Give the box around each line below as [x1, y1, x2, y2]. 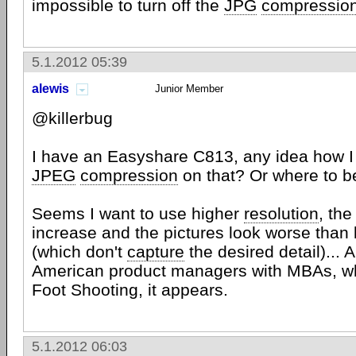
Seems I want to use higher [32, 204, 244, 222]
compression [80, 166, 178, 184]
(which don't [32, 242, 127, 261]
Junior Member [155, 83, 223, 95]
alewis [32, 82, 69, 95]
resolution [244, 204, 319, 222]
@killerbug [32, 109, 113, 127]
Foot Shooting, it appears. [32, 281, 228, 299]
